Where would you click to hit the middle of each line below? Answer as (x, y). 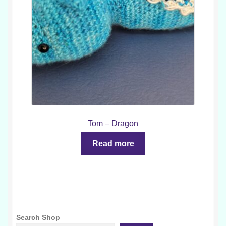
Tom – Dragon (113, 123)
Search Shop (38, 218)
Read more (113, 144)
